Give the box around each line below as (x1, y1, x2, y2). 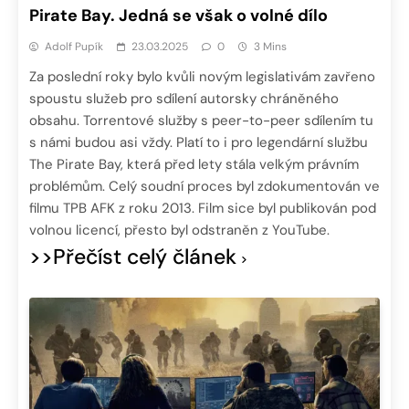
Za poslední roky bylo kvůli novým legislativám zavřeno (29, 68, 375, 87)
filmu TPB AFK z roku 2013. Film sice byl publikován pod (29, 199, 376, 218)
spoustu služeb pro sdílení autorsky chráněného (29, 89, 339, 109)
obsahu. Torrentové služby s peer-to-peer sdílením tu (29, 111, 373, 131)
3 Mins (254, 39, 287, 55)
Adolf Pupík (45, 39, 103, 55)
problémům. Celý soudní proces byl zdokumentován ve (29, 177, 380, 196)
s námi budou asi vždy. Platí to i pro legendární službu (29, 133, 368, 152)
